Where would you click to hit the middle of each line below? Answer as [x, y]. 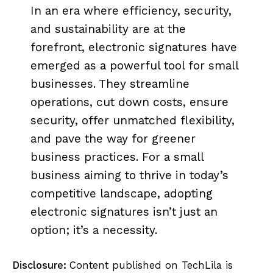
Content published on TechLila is [151, 266]
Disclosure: [41, 266]
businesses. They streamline [110, 84]
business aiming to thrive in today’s [129, 175]
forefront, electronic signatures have [134, 48]
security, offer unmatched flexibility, [133, 121]
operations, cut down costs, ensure [129, 102]
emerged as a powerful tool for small [134, 66]
